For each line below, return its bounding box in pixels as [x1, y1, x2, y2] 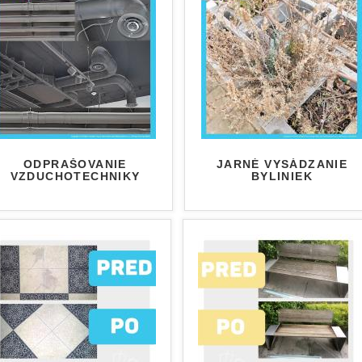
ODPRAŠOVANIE [23, 158, 127, 171]
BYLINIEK [250, 170, 314, 183]
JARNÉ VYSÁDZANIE [216, 158, 348, 171]
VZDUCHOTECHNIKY [10, 170, 141, 183]
